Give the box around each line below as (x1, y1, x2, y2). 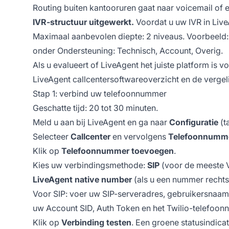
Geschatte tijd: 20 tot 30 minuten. (33, 102, 158, 113)
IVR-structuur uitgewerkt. (33, 16, 134, 27)
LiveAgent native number (33, 174, 132, 185)
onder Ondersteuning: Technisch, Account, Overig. (33, 45, 223, 56)
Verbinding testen (61, 217, 131, 227)
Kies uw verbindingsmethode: (33, 159, 147, 170)
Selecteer (33, 131, 71, 142)
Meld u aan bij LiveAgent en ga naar (33, 117, 169, 127)
